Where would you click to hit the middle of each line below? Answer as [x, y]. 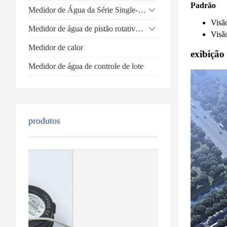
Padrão [203, 6]
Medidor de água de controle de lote [86, 66]
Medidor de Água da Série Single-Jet [142, 10]
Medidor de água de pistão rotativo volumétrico [139, 28]
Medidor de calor [56, 47]
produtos [44, 120]
